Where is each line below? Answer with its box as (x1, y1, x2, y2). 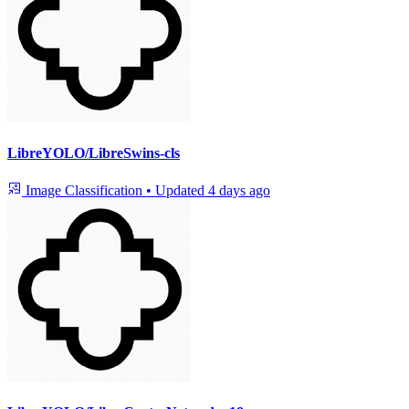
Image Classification (22, 182, 146, 198)
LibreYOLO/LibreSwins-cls (7, 144, 180, 161)
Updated (155, 182, 208, 198)
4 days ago (208, 182, 270, 198)
